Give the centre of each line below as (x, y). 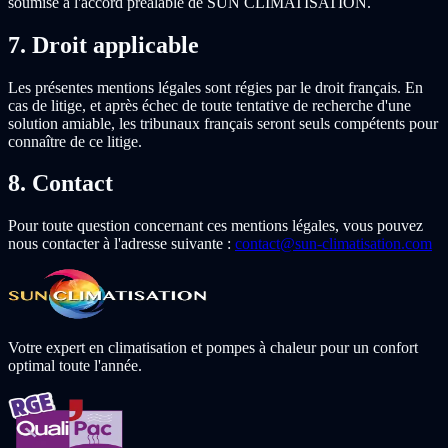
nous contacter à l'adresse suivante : (121, 244)
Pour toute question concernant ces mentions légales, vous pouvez (215, 226)
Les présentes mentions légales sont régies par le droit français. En (215, 87)
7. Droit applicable (103, 44)
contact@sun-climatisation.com (333, 244)
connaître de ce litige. (75, 141)
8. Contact (60, 183)
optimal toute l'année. (75, 366)
